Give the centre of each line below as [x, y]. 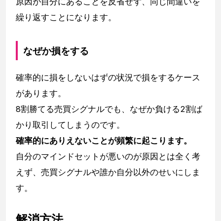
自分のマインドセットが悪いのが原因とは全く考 [108, 156]
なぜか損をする [56, 51]
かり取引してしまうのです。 [70, 125]
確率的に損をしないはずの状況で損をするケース [108, 77]
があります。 [41, 93]
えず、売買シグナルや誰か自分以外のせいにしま [108, 172]
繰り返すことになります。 [66, 18]
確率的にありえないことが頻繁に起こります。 [104, 140]
